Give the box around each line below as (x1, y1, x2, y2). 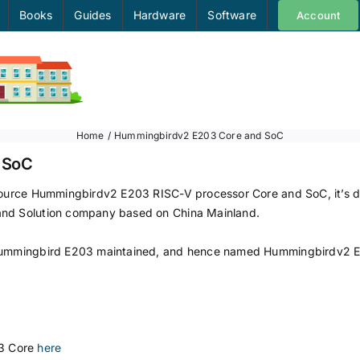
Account (296, 9, 341, 22)
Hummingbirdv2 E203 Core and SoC (113, 129, 284, 141)
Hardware (133, 8, 186, 22)
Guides (74, 8, 112, 22)
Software (207, 8, 256, 22)
